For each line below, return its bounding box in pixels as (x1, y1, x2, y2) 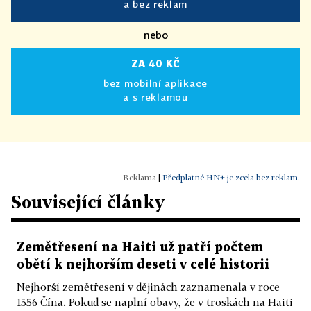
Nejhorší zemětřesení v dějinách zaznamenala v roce (17, 280, 280, 293)
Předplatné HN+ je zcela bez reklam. (162, 171, 300, 183)
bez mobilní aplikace (103, 76, 208, 89)
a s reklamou (123, 90, 188, 103)
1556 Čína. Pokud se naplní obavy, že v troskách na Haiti (17, 295, 293, 308)
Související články (11, 191, 165, 212)
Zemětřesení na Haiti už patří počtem (17, 241, 263, 253)
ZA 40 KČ (131, 57, 180, 69)
